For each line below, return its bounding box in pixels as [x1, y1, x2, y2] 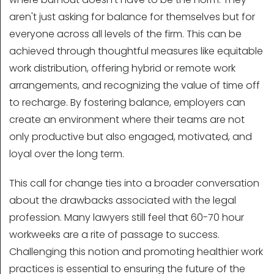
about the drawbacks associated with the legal [9, 193, 236, 208]
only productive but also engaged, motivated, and [9, 130, 252, 144]
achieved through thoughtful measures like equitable [9, 44, 263, 59]
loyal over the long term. [9, 147, 124, 161]
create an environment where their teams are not [9, 113, 245, 127]
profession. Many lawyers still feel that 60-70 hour [9, 210, 244, 225]
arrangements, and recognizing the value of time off [9, 78, 260, 93]
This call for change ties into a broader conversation [9, 176, 259, 191]
